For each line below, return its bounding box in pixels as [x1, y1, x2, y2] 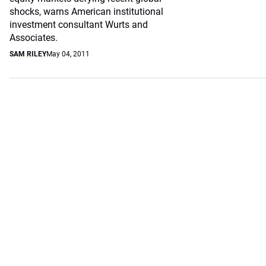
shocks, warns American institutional [9, 6, 163, 17]
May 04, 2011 [46, 50, 90, 58]
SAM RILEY [9, 50, 46, 58]
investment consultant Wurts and [9, 19, 148, 30]
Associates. [9, 32, 58, 43]
